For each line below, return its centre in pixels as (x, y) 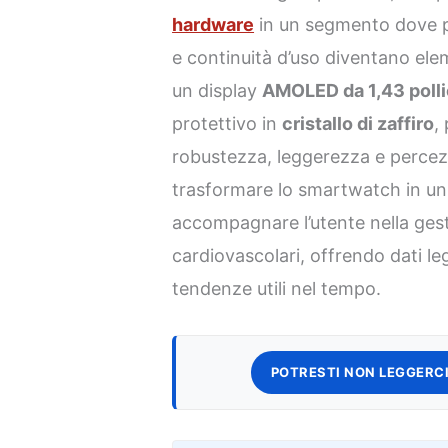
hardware (213, 25)
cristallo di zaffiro (358, 124)
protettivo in (227, 124)
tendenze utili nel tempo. (277, 289)
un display (217, 91)
